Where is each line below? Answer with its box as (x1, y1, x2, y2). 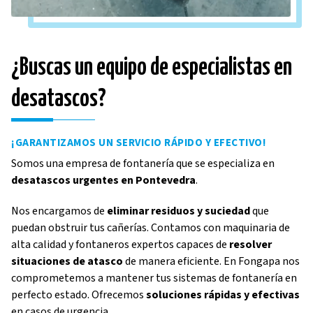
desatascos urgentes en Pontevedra (11, 173, 196, 189)
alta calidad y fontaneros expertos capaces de (11, 237, 229, 253)
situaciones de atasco (11, 254, 123, 270)
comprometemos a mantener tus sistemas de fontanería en (11, 270, 297, 286)
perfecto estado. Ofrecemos (11, 287, 146, 303)
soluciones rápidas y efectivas (146, 287, 300, 303)
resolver (229, 237, 272, 253)
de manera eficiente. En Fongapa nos (123, 254, 300, 270)
